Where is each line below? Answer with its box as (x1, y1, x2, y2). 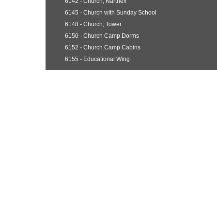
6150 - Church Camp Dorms (64, 32, 139, 39)
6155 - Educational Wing (64, 56, 130, 62)
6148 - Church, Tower (64, 21, 122, 28)
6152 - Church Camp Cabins (64, 44, 140, 51)
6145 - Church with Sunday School (64, 9, 156, 16)
